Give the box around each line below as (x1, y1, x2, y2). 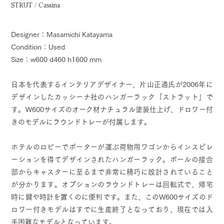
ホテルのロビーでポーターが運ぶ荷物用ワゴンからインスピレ (11, 143, 213, 150)
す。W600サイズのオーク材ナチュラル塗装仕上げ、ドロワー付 (11, 106, 213, 113)
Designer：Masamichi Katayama (11, 31, 113, 38)
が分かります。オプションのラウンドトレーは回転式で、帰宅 (11, 181, 213, 188)
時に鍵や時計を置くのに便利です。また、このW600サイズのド (11, 193, 213, 200)
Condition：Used (11, 43, 65, 50)
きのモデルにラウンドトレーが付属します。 (11, 118, 151, 125)
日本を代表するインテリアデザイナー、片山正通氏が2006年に (11, 81, 213, 88)
